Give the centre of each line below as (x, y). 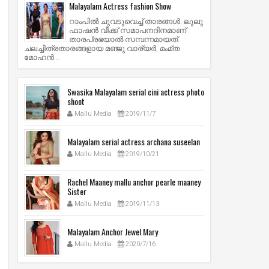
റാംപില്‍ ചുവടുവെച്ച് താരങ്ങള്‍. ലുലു (136, 21)
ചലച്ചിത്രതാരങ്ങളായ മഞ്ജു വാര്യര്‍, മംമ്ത (102, 48)
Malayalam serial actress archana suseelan (134, 141)
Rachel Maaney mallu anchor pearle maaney (134, 181)
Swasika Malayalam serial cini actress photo (136, 91)
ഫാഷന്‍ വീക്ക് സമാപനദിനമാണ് (128, 30)
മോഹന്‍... (42, 57)
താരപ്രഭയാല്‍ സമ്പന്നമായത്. (124, 39)
